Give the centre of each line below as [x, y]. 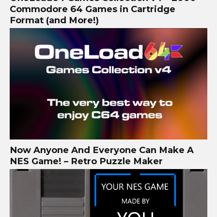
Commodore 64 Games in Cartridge [93, 9]
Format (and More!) [54, 20]
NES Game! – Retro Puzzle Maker [86, 161]
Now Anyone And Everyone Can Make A [102, 150]
